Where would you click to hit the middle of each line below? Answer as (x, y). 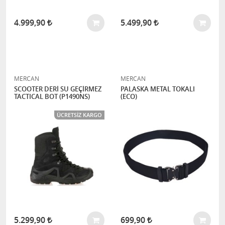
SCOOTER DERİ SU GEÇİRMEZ (58, 89)
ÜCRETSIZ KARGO (79, 115)
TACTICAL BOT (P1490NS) (52, 96)
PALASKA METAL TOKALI (158, 89)
